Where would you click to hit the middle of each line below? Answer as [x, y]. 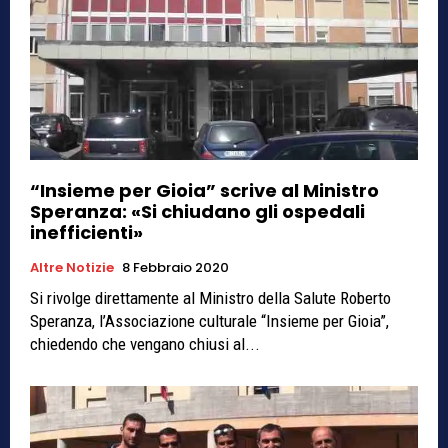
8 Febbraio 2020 [175, 268]
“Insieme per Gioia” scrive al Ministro [204, 191]
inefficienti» [86, 233]
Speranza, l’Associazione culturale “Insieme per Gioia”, [209, 321]
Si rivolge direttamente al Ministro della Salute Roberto [210, 298]
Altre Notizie [72, 268]
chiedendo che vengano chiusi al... [145, 344]
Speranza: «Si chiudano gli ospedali [197, 212]
